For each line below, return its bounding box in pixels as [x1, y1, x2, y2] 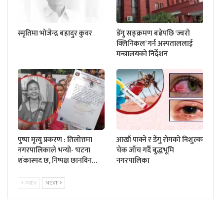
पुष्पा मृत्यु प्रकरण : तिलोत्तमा [18, 134, 92, 147]
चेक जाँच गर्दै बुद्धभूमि [116, 144, 174, 157]
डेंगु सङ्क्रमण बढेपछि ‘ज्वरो [116, 27, 190, 39]
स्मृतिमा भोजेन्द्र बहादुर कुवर [18, 27, 92, 39]
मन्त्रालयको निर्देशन [116, 47, 168, 60]
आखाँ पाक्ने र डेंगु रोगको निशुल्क [116, 134, 203, 147]
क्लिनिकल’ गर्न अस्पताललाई [116, 37, 193, 50]
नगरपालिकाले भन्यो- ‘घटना [18, 144, 90, 157]
